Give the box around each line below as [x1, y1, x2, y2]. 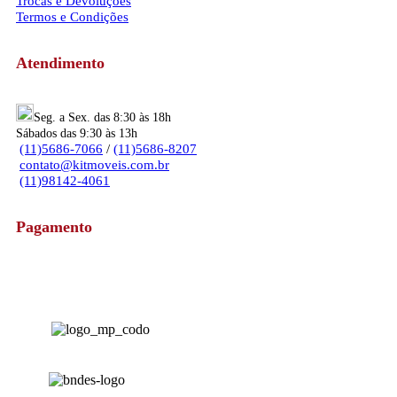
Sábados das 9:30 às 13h [16, 127, 137, 141]
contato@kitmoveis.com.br [19, 158, 169, 173]
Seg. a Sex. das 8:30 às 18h [34, 111, 171, 125]
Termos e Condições [16, 10, 128, 25]
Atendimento [16, 54, 105, 73]
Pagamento [16, 218, 92, 237]
